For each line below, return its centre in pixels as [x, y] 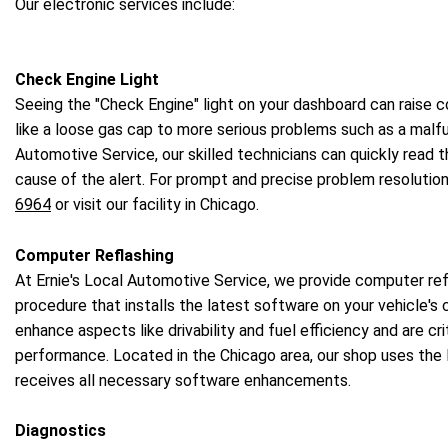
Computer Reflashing [94, 255]
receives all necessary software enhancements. [183, 380]
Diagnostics [60, 431]
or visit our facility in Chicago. [155, 205]
